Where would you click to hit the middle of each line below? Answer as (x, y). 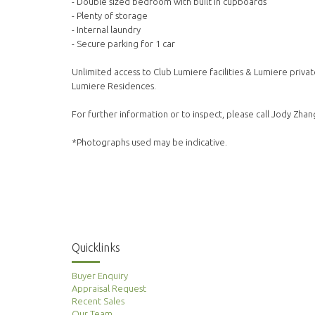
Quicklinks (96, 247)
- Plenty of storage (110, 16)
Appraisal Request (109, 288)
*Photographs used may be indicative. (149, 142)
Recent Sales (98, 301)
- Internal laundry (106, 30)
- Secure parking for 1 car (123, 44)
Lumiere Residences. (114, 86)
